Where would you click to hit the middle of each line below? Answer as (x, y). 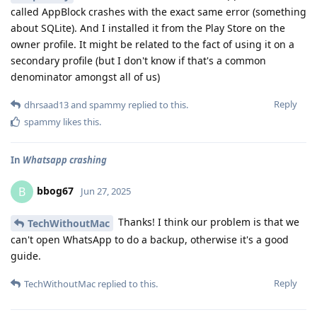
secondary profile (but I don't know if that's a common (138, 60)
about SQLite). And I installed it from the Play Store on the (148, 28)
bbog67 (55, 190)
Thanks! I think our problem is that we (207, 221)
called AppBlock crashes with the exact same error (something (158, 11)
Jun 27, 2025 (106, 191)
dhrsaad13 (46, 104)
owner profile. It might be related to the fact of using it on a (152, 44)
